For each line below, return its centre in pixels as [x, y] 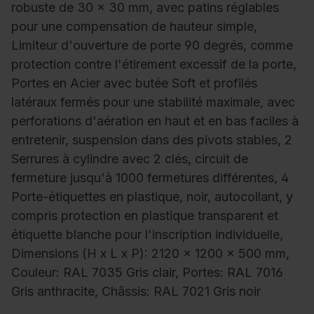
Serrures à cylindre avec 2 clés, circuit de [130, 159]
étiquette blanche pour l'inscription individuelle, [147, 235]
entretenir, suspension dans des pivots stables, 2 [152, 140]
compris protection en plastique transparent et [145, 216]
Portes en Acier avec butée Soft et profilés [134, 83]
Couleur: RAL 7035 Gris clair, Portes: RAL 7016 [147, 273]
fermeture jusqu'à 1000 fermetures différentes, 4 [150, 178]
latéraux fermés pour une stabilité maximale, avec [153, 102]
